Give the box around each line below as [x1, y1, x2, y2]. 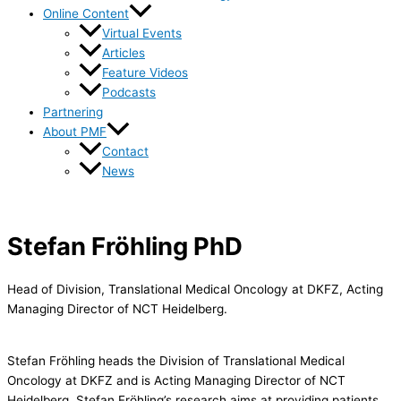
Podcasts [102, 84, 156, 99]
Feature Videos [102, 64, 188, 80]
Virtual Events [102, 25, 182, 40]
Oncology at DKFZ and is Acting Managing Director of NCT [7, 372, 346, 388]
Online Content [43, 5, 129, 21]
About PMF [43, 124, 107, 139]
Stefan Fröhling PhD [7, 230, 243, 261]
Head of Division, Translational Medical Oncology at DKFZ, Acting [7, 282, 383, 297]
